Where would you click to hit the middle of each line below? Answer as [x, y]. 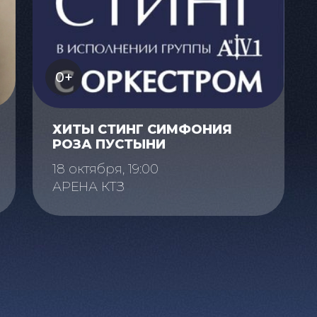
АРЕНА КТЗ [88, 187]
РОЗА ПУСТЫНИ [109, 145]
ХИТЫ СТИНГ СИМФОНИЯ [142, 130]
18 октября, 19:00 [105, 169]
